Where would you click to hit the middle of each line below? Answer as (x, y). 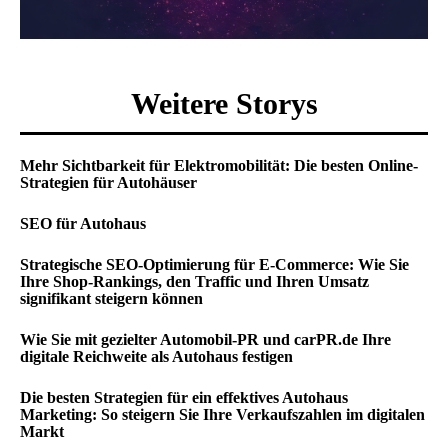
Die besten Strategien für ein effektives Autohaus (184, 397)
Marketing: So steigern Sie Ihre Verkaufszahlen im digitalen (222, 414)
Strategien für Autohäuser (108, 182)
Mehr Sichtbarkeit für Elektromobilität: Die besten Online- (219, 165)
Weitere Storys (224, 103)
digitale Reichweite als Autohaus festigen (156, 356)
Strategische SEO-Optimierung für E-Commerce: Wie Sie (214, 264)
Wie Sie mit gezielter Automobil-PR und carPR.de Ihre (205, 339)
